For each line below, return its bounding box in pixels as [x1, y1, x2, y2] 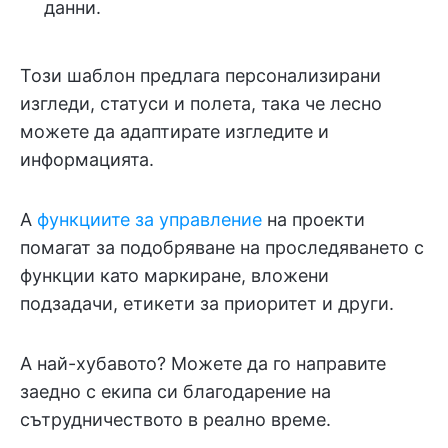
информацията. [20, 148, 154, 170]
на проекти [262, 208, 365, 230]
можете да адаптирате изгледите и [20, 120, 329, 142]
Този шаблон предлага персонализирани [20, 64, 381, 86]
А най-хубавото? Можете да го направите [20, 352, 386, 374]
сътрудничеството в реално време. [20, 408, 331, 430]
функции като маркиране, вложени [20, 264, 329, 286]
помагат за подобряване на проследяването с [20, 236, 424, 258]
